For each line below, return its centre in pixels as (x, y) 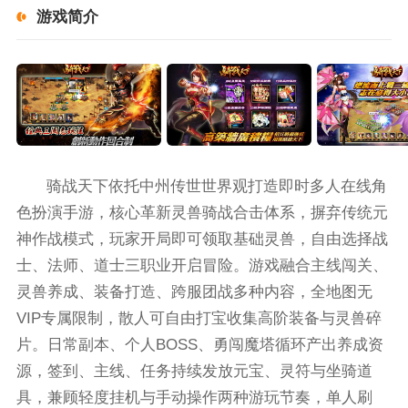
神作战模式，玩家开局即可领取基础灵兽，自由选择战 (202, 239)
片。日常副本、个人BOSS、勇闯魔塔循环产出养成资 (199, 344)
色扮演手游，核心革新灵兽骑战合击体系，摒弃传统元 (202, 212)
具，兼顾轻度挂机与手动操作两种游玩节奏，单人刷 (194, 397)
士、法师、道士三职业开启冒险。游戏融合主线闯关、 (202, 265)
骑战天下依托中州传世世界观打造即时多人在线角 (217, 186)
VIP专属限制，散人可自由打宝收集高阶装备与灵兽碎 (199, 318)
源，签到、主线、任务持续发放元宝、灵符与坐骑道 (194, 371)
